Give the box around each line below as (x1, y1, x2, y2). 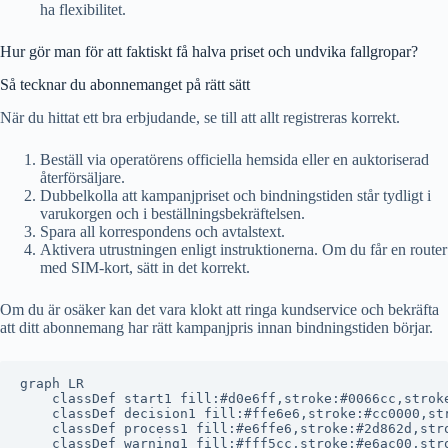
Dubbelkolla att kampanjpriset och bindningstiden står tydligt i (40, 186, 431, 204)
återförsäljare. (40, 168, 125, 186)
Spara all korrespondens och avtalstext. (40, 222, 285, 240)
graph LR (20, 375, 84, 391)
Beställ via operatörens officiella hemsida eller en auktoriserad (40, 150, 429, 168)
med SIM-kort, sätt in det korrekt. (40, 258, 250, 276)
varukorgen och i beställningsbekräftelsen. (40, 204, 305, 222)
